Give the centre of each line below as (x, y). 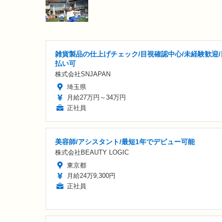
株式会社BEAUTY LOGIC (92, 152)
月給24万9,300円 (91, 175)
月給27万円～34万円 (96, 97)
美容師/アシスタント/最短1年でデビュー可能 (125, 141)
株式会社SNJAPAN (83, 74)
